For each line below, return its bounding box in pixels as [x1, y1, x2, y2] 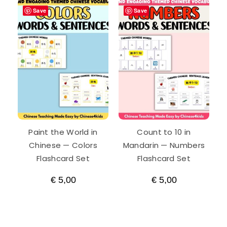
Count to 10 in [137, 127, 191, 137]
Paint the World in [28, 127, 98, 137]
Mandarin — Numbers [123, 140, 205, 150]
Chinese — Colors [29, 140, 97, 150]
